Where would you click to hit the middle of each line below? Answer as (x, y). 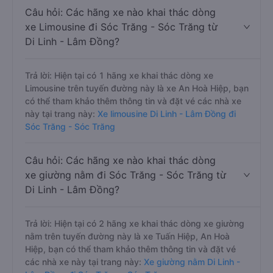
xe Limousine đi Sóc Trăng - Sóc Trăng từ (121, 27)
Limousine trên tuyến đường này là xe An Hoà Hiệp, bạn (137, 88)
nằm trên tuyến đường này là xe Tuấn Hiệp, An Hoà (127, 236)
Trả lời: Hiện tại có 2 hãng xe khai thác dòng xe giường (135, 223)
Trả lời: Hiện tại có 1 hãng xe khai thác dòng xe (119, 75)
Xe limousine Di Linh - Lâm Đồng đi (165, 114)
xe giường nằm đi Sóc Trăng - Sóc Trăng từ (126, 175)
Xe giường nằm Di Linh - (191, 262)
